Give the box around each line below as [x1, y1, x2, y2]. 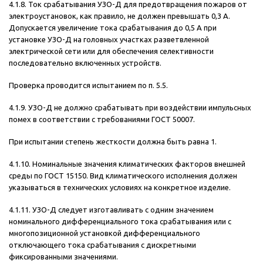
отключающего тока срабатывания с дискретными [9, 241, 196, 249]
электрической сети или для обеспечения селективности [9, 47, 214, 56]
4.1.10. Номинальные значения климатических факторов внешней [9, 160, 245, 168]
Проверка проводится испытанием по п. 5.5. [9, 81, 168, 90]
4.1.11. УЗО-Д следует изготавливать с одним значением [9, 205, 214, 214]
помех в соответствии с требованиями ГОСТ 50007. [9, 115, 195, 124]
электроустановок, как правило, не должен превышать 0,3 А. [9, 12, 230, 21]
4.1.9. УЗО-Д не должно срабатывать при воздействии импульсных [9, 103, 251, 112]
